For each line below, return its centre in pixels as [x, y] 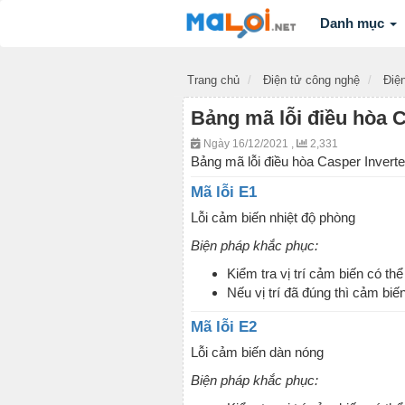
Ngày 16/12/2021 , [249, 144]
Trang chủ [213, 80]
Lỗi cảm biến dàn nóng [257, 352]
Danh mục [353, 23]
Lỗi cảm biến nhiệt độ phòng [273, 217]
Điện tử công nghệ [311, 80]
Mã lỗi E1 [224, 192]
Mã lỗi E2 [224, 327]
